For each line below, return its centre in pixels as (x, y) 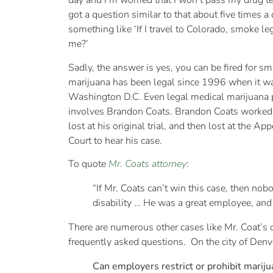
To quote (88, 164)
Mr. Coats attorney (147, 164)
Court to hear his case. (115, 140)
